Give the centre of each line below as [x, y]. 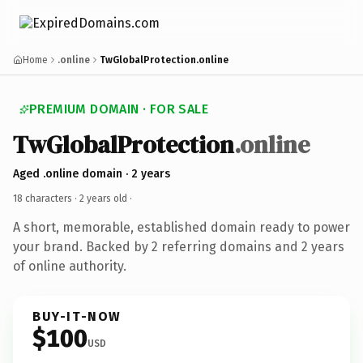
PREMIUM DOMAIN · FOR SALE [119, 109]
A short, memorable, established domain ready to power [181, 227]
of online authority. [70, 266]
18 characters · [46, 198]
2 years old [103, 198]
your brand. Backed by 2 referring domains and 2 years [179, 246]
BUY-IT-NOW [77, 316]
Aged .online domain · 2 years [92, 173]
